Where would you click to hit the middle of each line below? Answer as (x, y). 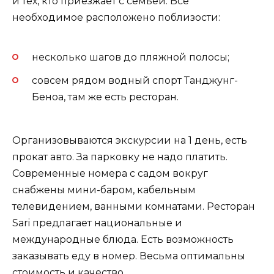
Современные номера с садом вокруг (110, 173)
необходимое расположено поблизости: (116, 17)
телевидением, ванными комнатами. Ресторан (134, 206)
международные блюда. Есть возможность (123, 239)
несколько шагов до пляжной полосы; (131, 57)
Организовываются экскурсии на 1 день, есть (130, 140)
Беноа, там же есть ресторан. (105, 97)
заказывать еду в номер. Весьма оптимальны (129, 256)
